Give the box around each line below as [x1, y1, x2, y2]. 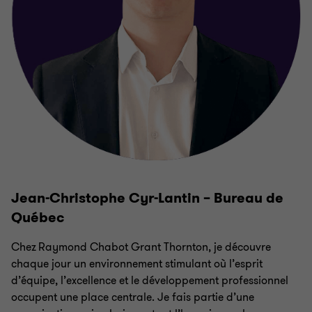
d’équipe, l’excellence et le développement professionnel [11, 272, 288, 288]
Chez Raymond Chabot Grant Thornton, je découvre [11, 239, 271, 255]
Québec [11, 208, 65, 227]
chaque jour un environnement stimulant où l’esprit [11, 256, 263, 272]
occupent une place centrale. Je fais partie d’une [11, 289, 254, 305]
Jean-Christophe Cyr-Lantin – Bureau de [11, 188, 283, 208]
